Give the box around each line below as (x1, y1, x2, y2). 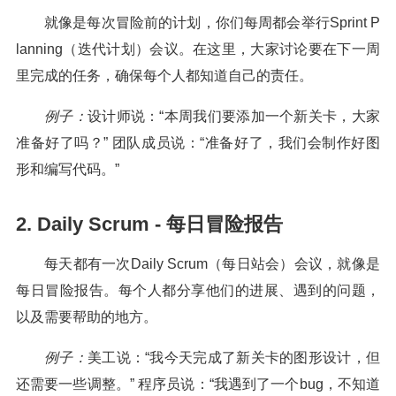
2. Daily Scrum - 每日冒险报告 (16, 213, 283, 235)
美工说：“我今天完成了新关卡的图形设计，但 (87, 350, 381, 365)
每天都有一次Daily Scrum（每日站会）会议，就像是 (44, 256, 380, 271)
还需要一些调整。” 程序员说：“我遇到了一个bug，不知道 (16, 377, 380, 392)
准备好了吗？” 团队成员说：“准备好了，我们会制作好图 (16, 135, 380, 150)
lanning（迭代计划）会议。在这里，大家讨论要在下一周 (16, 42, 380, 57)
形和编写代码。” (16, 162, 119, 177)
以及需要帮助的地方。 (16, 309, 157, 324)
